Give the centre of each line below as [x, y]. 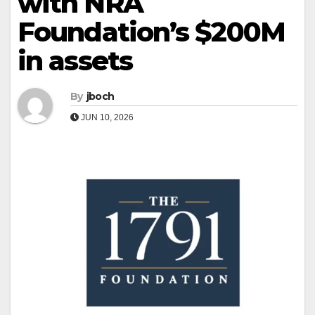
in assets [75, 61]
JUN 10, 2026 [106, 117]
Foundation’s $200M [151, 32]
